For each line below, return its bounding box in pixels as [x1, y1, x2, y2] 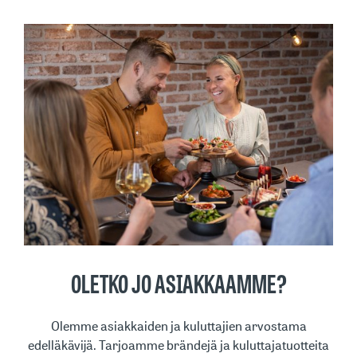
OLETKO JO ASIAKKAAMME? [70, 273, 287, 302]
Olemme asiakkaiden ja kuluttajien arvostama [50, 317, 307, 335]
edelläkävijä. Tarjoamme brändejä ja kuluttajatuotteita [28, 336, 329, 355]
